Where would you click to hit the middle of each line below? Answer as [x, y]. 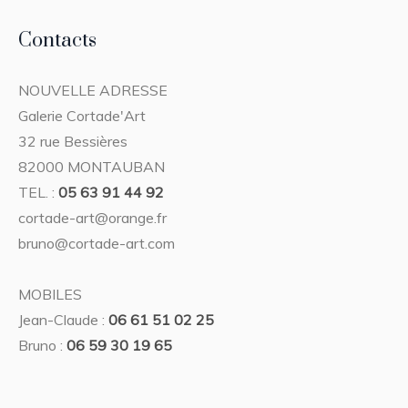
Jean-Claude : [64, 319]
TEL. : [39, 192]
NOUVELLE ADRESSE [93, 90]
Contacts [58, 40]
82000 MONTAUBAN [92, 166]
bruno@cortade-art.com [97, 243]
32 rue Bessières [73, 141]
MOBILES [51, 294]
